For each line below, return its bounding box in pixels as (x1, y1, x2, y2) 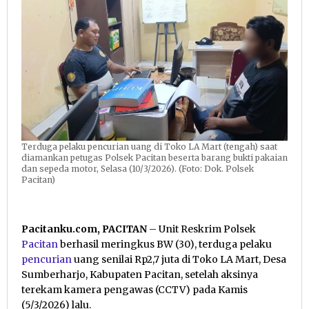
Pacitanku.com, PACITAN (21, 223, 147, 236)
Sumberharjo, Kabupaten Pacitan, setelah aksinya (21, 268, 258, 281)
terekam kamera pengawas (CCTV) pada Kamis (21, 283, 248, 297)
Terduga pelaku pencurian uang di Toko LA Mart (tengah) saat (21, 141, 277, 152)
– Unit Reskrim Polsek (147, 223, 256, 236)
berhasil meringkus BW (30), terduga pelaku (58, 238, 272, 251)
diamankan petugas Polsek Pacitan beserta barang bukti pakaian (21, 152, 288, 163)
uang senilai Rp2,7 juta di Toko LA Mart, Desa (72, 253, 286, 266)
